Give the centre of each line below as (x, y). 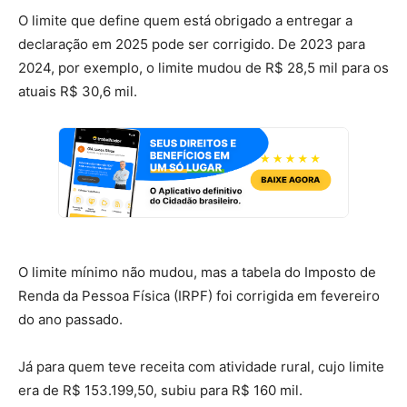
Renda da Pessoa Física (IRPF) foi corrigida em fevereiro (199, 295)
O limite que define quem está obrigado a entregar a (185, 20)
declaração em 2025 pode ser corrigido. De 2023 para (192, 44)
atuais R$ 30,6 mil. (78, 91)
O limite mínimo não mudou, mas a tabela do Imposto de (197, 272)
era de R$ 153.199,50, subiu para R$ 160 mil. (160, 390)
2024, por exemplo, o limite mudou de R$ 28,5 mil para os (203, 67)
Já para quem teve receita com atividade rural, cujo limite (201, 366)
